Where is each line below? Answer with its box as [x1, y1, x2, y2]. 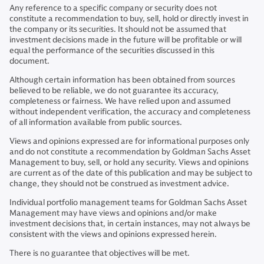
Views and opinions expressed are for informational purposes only [9, 136, 249, 147]
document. [9, 56, 49, 67]
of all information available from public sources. [9, 117, 182, 128]
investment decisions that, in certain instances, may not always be [9, 219, 250, 229]
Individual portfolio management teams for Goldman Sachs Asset [9, 197, 247, 208]
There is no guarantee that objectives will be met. [9, 248, 190, 259]
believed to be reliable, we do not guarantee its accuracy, [9, 85, 219, 96]
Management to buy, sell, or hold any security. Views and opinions [9, 157, 249, 168]
